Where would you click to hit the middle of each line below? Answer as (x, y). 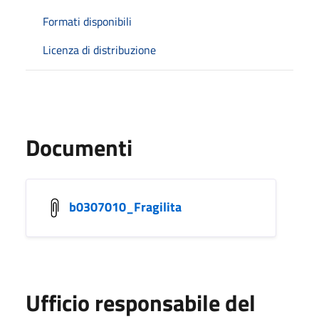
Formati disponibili (87, 21)
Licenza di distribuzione (99, 49)
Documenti (79, 147)
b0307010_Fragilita (125, 206)
